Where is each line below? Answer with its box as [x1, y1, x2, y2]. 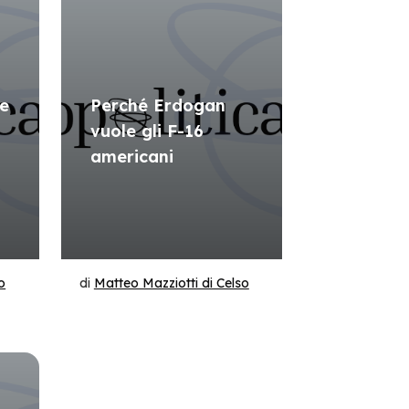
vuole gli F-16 [89, 121, 204, 142]
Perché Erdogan [89, 95, 225, 116]
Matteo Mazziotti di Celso [93, 275, 249, 291]
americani [89, 146, 173, 167]
